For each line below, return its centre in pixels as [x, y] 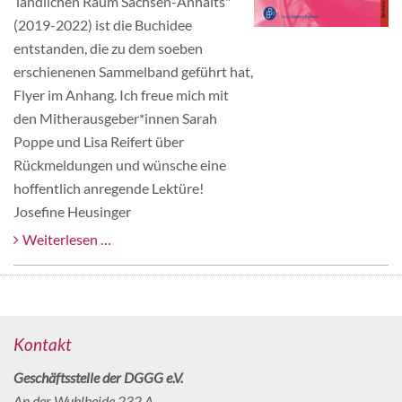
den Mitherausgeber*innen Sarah [115, 118]
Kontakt [43, 344]
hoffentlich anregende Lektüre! [109, 188]
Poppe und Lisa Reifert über [99, 141]
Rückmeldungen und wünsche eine [120, 164]
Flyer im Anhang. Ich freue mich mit [121, 94]
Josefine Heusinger [72, 211]
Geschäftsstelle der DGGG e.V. [98, 377]
